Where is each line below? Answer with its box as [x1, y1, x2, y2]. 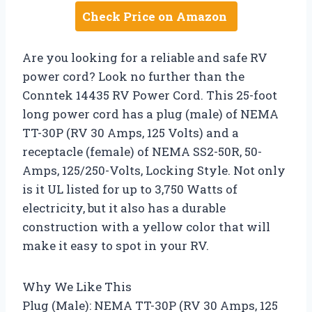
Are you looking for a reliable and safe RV [22, 49, 267, 65]
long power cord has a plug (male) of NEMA [22, 105, 279, 122]
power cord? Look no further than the [22, 68, 244, 84]
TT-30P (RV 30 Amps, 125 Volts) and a [22, 124, 239, 141]
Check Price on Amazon [81, 8, 227, 24]
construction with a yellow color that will [22, 218, 270, 235]
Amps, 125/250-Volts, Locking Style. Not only [22, 162, 286, 178]
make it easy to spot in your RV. [22, 237, 209, 253]
